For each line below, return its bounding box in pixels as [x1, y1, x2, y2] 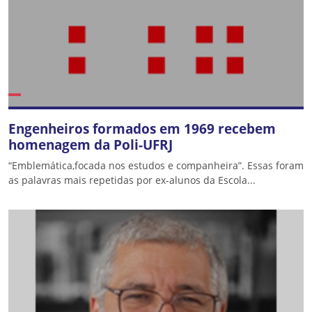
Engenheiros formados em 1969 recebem [8, 119, 276, 138]
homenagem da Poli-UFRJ [8, 135, 173, 154]
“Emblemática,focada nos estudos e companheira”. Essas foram [8, 159, 304, 172]
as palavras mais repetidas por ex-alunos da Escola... [8, 173, 256, 187]
